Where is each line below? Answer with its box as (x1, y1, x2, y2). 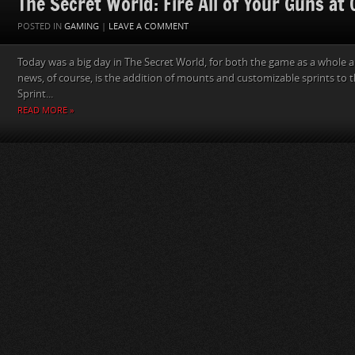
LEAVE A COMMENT (109, 21, 189, 32)
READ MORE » (17, 105, 74, 116)
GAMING (64, 21, 99, 32)
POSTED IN (17, 21, 64, 32)
